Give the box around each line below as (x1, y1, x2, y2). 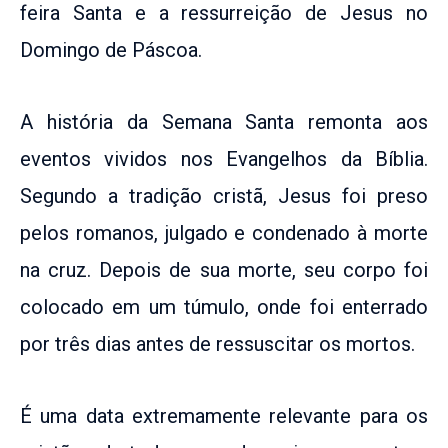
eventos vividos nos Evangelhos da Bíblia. (20, 146, 428, 171)
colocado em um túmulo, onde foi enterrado (20, 294, 428, 319)
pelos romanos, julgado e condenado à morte (20, 220, 428, 245)
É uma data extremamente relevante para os (20, 403, 428, 428)
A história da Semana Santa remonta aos (20, 109, 428, 134)
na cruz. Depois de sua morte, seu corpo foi (20, 257, 428, 282)
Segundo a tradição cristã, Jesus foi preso (20, 183, 428, 208)
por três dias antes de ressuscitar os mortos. (20, 331, 415, 356)
